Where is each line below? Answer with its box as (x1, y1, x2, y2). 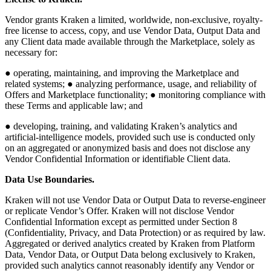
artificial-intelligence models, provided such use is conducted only (5, 132, 255, 143)
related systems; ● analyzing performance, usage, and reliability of (5, 79, 256, 90)
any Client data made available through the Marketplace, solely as (5, 36, 255, 47)
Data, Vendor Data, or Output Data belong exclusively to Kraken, (5, 249, 255, 260)
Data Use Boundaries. (5, 174, 94, 185)
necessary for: (5, 47, 57, 58)
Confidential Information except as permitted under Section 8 (5, 217, 237, 227)
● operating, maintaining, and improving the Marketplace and (5, 68, 239, 79)
